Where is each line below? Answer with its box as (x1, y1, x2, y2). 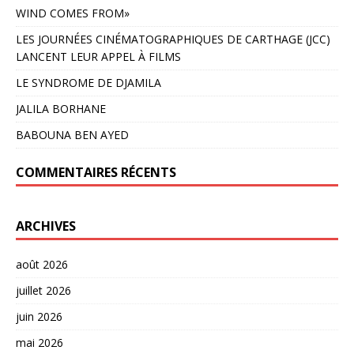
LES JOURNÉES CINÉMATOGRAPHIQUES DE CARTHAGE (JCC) (16, 31, 330, 47)
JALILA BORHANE (16, 100, 106, 116)
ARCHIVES (16, 217, 76, 235)
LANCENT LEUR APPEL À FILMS (16, 48, 181, 64)
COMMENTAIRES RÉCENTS (16, 163, 176, 181)
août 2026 (16, 256, 68, 272)
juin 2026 (16, 308, 62, 324)
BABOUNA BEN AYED (16, 126, 129, 142)
